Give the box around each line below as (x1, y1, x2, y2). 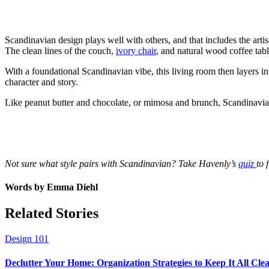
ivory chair (116, 45, 156, 56)
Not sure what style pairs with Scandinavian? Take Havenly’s (5, 158, 238, 169)
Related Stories (5, 205, 98, 222)
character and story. (5, 76, 78, 87)
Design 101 (5, 234, 49, 244)
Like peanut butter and (5, 97, 92, 107)
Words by (5, 182, 47, 193)
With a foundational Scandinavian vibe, (5, 65, 156, 76)
